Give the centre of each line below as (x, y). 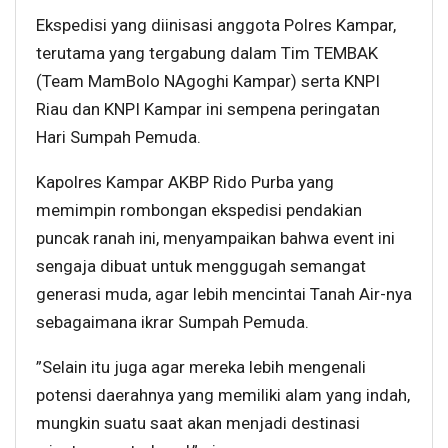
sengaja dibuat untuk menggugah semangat (201, 266)
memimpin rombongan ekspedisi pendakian (199, 210)
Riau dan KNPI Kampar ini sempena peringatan (208, 109)
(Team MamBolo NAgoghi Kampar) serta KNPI (208, 81)
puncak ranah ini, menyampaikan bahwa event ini (215, 238)
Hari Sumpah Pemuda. (118, 137)
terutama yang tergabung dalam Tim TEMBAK (207, 53)
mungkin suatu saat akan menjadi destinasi (198, 423)
